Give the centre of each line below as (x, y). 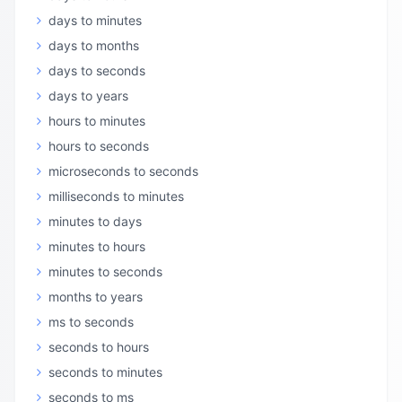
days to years (88, 96)
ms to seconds (91, 322)
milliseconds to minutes (116, 196)
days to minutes (95, 20)
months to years (96, 297)
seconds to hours (99, 347)
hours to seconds (99, 146)
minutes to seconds (105, 271)
